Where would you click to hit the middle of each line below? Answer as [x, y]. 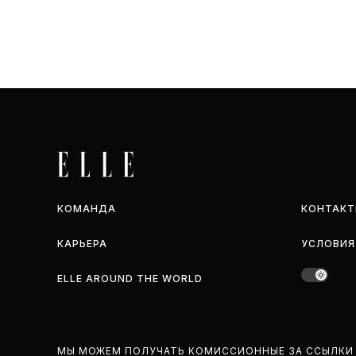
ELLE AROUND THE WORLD [130, 279]
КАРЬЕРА [82, 244]
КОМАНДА [87, 209]
